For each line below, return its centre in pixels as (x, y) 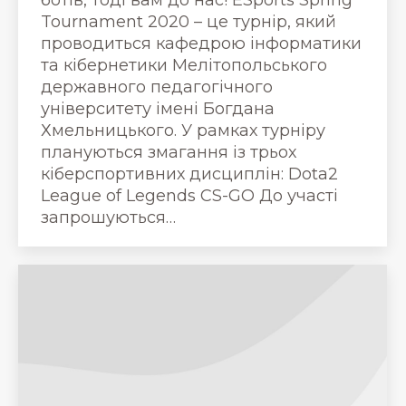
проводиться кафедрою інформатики (201, 43)
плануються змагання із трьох (169, 152)
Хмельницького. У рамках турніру (183, 130)
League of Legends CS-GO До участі (189, 195)
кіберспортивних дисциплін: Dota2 (189, 174)
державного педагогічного (157, 87)
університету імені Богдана (158, 108)
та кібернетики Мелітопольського (184, 65)
